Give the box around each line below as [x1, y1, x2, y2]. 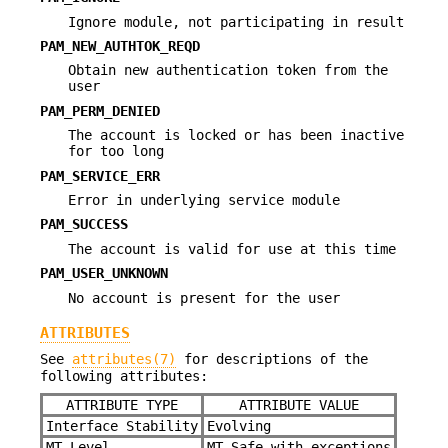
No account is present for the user [68, 289, 340, 306]
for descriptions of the [176, 351, 368, 368]
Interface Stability [45, 417, 198, 434]
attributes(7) [72, 351, 176, 368]
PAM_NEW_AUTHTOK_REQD [40, 38, 200, 55]
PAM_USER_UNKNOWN [40, 265, 168, 282]
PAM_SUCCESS [40, 216, 128, 233]
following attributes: [40, 368, 208, 385]
